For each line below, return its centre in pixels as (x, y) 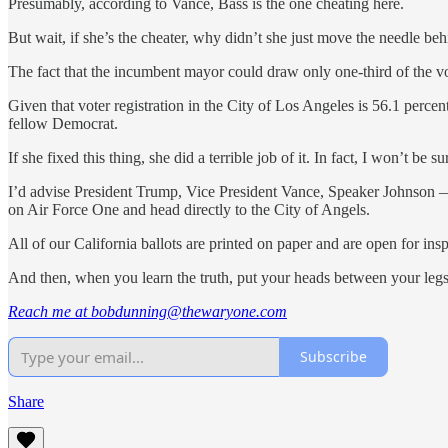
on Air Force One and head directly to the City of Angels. (189, 209)
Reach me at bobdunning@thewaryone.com (147, 311)
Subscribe (333, 357)
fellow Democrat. (63, 123)
